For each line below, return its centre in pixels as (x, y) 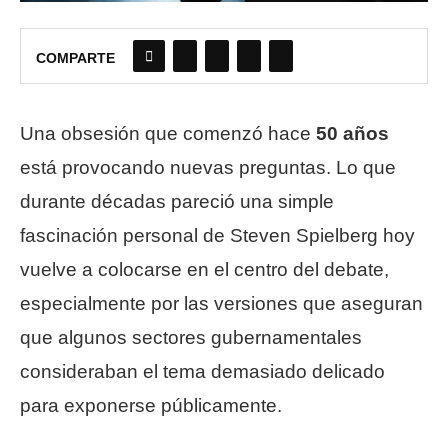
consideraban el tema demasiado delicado (202, 372)
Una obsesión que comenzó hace (168, 134)
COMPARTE (75, 58)
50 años (352, 134)
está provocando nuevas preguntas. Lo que (208, 168)
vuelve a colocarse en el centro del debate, (204, 270)
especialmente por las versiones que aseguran (221, 304)
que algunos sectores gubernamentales (191, 338)
